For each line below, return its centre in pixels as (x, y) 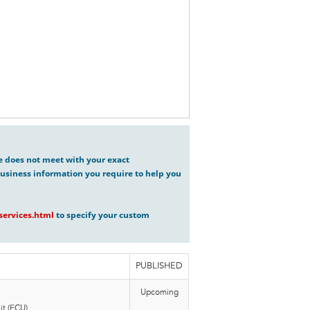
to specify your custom (102, 215)
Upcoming (159, 292)
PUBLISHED (159, 266)
